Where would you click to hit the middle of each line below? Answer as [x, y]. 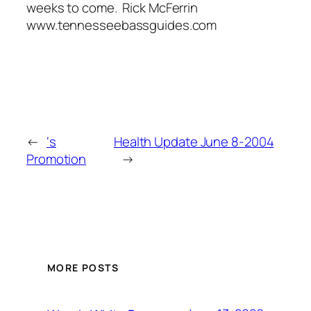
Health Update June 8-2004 [194, 142]
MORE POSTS [83, 267]
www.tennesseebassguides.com [122, 25]
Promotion [57, 159]
